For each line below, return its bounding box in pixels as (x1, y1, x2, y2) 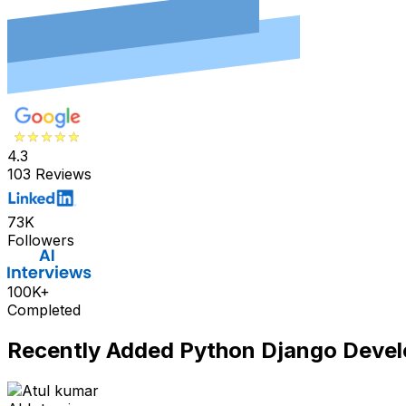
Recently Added (7, 337, 179, 364)
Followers (7, 231, 74, 250)
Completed (7, 301, 81, 320)
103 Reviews (7, 165, 92, 184)
